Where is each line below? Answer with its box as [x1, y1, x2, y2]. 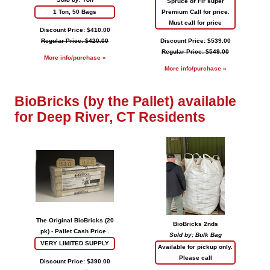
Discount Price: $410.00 [39, 26, 110, 33]
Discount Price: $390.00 [39, 257, 110, 265]
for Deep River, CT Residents [14, 108, 206, 125]
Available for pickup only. [158, 243, 233, 250]
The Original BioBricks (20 [36, 216, 114, 224]
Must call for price [169, 19, 222, 26]
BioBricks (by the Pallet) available [14, 93, 236, 109]
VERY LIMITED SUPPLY [40, 239, 109, 246]
